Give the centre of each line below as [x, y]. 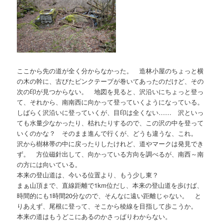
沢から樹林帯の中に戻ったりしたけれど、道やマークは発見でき [111, 144]
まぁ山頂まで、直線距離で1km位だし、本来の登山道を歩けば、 [110, 185]
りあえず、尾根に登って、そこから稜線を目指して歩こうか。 [111, 206]
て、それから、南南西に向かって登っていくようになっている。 [111, 102]
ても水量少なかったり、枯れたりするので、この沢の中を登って [111, 123]
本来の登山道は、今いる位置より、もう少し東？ [88, 175]
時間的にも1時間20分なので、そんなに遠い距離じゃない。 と [109, 196]
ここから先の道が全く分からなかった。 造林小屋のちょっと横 [111, 71]
